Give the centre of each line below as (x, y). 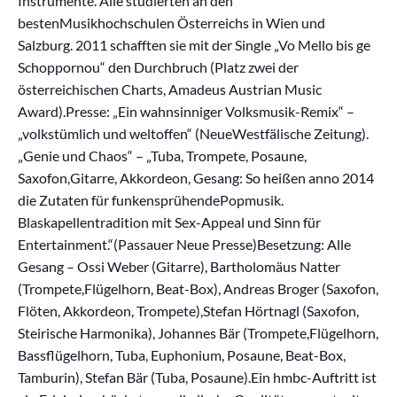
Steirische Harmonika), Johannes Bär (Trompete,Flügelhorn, (198, 332)
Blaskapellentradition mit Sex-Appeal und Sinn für (169, 222)
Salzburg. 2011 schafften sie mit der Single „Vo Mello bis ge (194, 44)
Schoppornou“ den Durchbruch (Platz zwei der (158, 66)
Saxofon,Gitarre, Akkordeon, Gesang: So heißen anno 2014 (196, 177)
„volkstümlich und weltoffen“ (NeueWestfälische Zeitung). (193, 133)
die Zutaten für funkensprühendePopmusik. (151, 199)
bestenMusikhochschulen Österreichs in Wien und (171, 22)
